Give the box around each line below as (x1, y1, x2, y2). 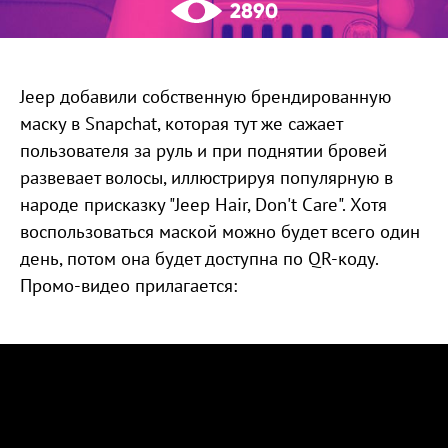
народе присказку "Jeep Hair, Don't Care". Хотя (20, 192, 387, 216)
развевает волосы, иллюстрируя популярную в (20, 165, 393, 189)
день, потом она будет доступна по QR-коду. (20, 246, 378, 270)
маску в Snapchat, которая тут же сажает (20, 111, 342, 135)
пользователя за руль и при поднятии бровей (20, 138, 387, 162)
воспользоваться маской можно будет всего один (20, 219, 420, 243)
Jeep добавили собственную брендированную (20, 84, 391, 108)
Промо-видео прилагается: (20, 273, 237, 297)
